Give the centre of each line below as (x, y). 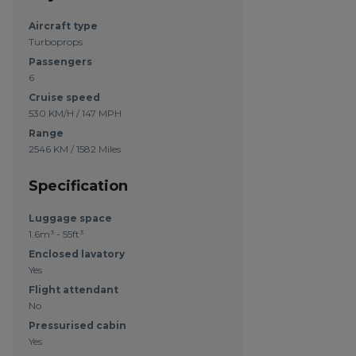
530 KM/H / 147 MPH (75, 113)
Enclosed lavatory (76, 254)
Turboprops (55, 42)
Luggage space (70, 218)
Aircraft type (63, 26)
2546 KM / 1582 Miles (74, 149)
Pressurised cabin (77, 325)
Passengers (60, 62)
